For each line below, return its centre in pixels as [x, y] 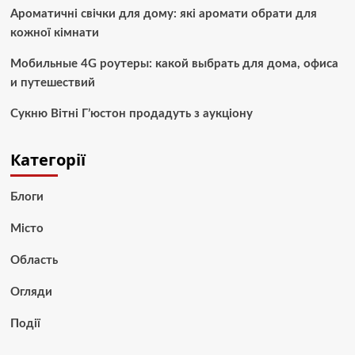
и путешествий [52, 83]
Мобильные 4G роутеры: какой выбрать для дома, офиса [174, 64]
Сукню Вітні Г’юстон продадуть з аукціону [131, 114]
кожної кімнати [54, 33]
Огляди [31, 292]
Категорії [48, 160]
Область [34, 261]
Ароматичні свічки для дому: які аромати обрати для [163, 14]
